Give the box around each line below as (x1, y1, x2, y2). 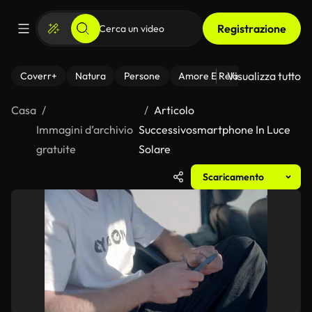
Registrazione (217, 22, 286, 36)
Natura (75, 70, 106, 82)
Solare (139, 142, 171, 156)
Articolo (154, 103, 195, 117)
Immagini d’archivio (36, 123, 133, 136)
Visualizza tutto (227, 69, 301, 83)
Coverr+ (20, 70, 57, 82)
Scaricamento (203, 171, 264, 183)
